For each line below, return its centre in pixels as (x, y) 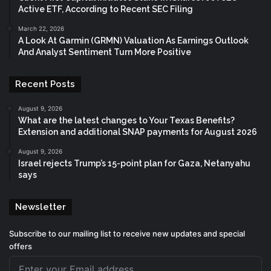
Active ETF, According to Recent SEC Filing (106, 9)
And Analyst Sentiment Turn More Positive (105, 52)
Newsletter (41, 207)
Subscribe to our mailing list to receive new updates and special (127, 233)
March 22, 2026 (41, 28)
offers (21, 246)
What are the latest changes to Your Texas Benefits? (126, 120)
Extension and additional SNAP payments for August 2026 (138, 132)
